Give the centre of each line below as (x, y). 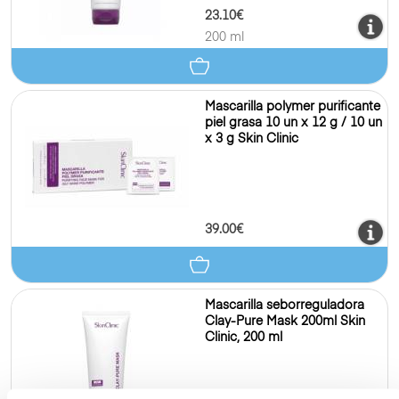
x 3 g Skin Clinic (252, 139)
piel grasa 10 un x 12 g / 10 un (293, 123)
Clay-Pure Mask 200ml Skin (285, 322)
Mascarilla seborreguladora (285, 305)
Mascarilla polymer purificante (293, 107)
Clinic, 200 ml (244, 338)
